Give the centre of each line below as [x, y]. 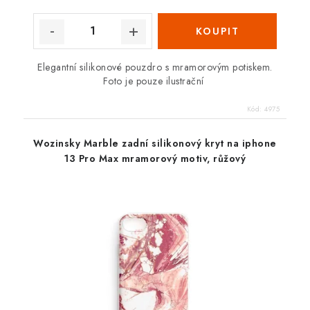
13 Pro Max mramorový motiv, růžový [155, 158]
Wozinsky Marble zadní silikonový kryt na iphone [155, 143]
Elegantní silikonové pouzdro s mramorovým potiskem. [155, 67]
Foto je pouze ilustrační [155, 81]
